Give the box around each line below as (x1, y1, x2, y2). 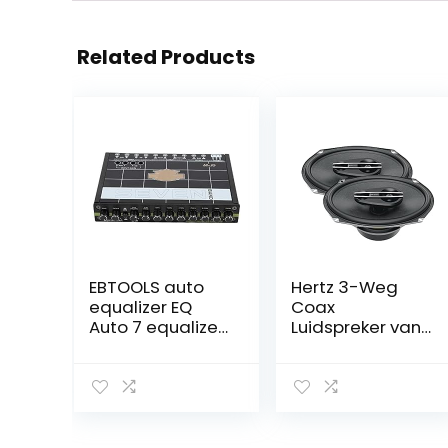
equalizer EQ (88, 295, 192, 319)
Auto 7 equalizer (88, 315, 224, 339)
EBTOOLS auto (88, 275, 204, 299)
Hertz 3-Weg (290, 275, 398, 299)
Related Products (77, 43, 255, 71)
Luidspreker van (290, 315, 421, 339)
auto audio (88, 335, 182, 359)
